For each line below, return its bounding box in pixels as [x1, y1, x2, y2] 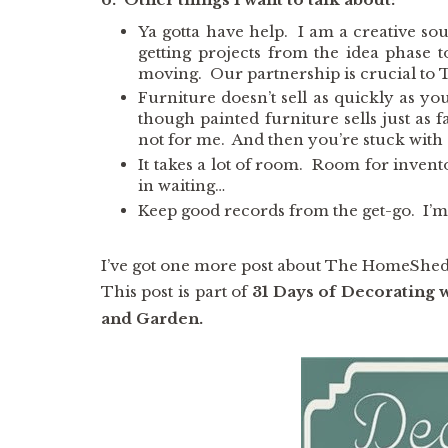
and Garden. [100, 309, 203, 329]
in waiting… [138, 176, 226, 195]
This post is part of [100, 282, 252, 302]
